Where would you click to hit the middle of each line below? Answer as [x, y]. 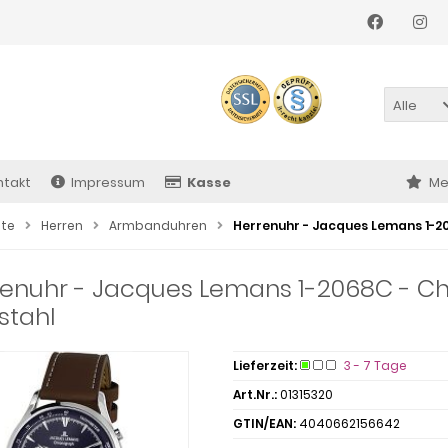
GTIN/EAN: [264, 423]
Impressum [108, 182]
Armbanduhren [158, 225]
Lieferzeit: [264, 365]
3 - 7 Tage [375, 365]
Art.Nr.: [254, 394]
